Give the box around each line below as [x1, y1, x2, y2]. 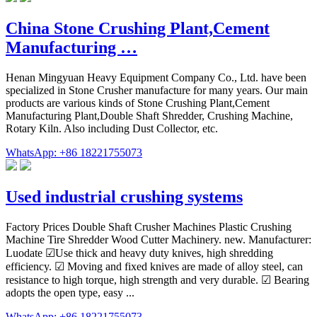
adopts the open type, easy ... [6, 286, 134, 299]
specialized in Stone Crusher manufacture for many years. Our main [6, 83, 308, 96]
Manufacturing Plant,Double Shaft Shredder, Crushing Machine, [6, 109, 293, 122]
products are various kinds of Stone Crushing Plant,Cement [6, 96, 270, 109]
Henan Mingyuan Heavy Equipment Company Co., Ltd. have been [6, 71, 306, 83]
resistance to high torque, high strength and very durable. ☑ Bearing [6, 273, 309, 286]
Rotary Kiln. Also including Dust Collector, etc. [6, 122, 218, 134]
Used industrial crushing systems [6, 187, 243, 206]
